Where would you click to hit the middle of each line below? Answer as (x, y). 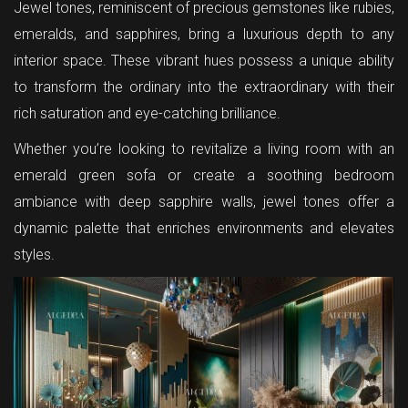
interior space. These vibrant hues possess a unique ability (204, 61)
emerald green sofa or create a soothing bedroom (204, 175)
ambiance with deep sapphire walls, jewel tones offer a (204, 202)
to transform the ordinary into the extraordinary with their (204, 87)
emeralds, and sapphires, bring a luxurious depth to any (204, 34)
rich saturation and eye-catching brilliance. (149, 113)
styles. (34, 255)
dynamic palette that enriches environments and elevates (204, 228)
